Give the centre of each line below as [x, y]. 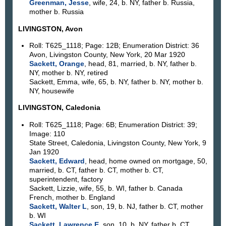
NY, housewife [51, 91]
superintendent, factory [66, 179]
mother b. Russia [56, 12]
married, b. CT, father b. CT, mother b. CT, [96, 170]
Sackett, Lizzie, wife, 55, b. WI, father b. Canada [106, 188]
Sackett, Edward [57, 161]
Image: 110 [47, 133]
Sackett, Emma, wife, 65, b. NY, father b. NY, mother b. [116, 81]
